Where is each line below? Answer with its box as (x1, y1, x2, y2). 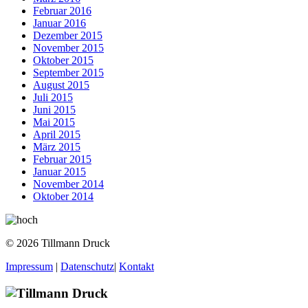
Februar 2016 (33, 4, 91, 16)
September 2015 (33, 66, 104, 78)
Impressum (5, 260, 53, 272)
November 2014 (33, 177, 104, 190)
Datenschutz (60, 260, 114, 272)
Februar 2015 (33, 153, 91, 165)
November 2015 (33, 41, 104, 54)
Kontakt (119, 260, 154, 272)
